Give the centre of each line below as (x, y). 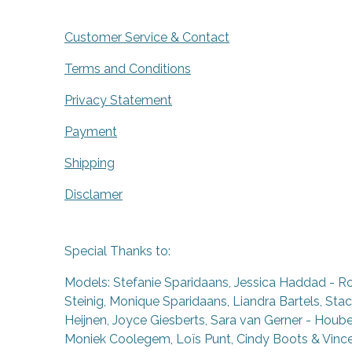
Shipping (90, 163)
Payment (91, 132)
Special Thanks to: (117, 251)
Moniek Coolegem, (120, 339)
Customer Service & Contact (147, 38)
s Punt (213, 339)
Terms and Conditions (128, 69)
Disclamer (93, 195)
